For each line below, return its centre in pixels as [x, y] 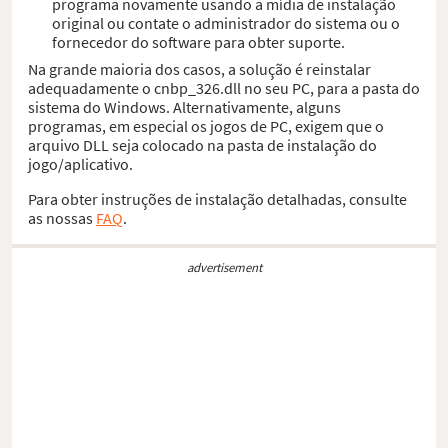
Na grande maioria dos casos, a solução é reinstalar [199, 68]
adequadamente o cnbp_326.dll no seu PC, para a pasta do [224, 87]
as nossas [62, 217]
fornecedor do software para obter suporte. [198, 41]
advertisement [224, 266]
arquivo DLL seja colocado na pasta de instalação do [202, 144]
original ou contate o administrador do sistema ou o [226, 22]
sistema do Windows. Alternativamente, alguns [184, 106]
